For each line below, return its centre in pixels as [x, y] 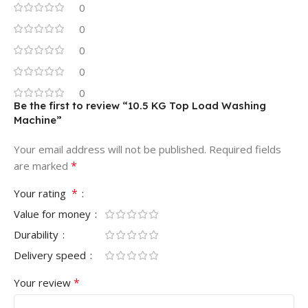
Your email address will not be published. [110, 149]
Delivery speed [51, 255]
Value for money [54, 213]
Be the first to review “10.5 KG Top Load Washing [140, 105]
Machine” [38, 120]
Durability [37, 234]
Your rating [43, 193]
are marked [42, 165]
